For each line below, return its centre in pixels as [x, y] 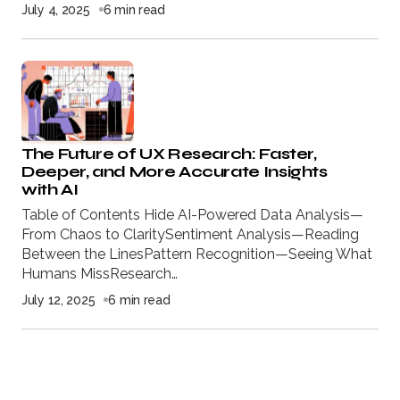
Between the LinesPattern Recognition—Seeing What [197, 254]
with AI [50, 189]
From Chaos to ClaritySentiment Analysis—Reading [190, 234]
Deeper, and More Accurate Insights [175, 171]
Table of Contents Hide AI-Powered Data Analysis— [192, 214]
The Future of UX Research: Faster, [169, 153]
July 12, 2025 [58, 300]
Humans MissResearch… [100, 273]
